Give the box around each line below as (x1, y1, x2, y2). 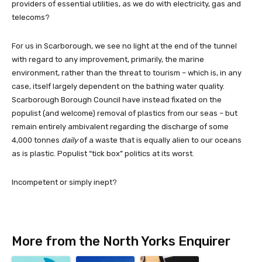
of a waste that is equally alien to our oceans (78, 136, 242, 145)
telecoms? (12, 13, 50, 22)
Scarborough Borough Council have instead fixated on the (12, 95, 222, 105)
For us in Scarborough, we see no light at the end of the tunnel (12, 42, 237, 51)
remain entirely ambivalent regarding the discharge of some (12, 122, 229, 132)
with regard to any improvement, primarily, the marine (12, 55, 204, 64)
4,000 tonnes (12, 136, 61, 145)
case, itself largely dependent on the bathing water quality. (12, 82, 225, 91)
